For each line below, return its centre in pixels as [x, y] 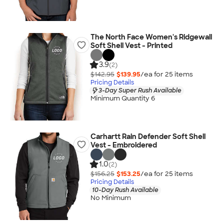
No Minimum [110, 198]
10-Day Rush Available [125, 190]
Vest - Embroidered [123, 145]
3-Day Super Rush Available [140, 90]
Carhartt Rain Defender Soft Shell [148, 136]
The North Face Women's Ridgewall [151, 37]
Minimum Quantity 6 [122, 98]
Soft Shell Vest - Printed [131, 45]
